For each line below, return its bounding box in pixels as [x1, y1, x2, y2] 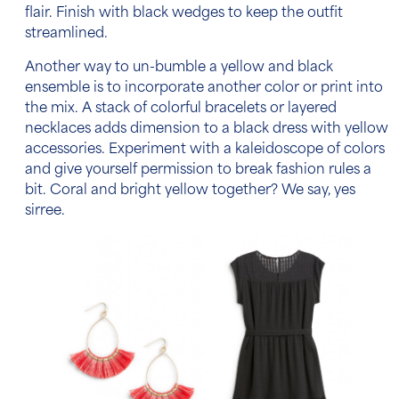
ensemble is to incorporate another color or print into [25, 81, 383, 95]
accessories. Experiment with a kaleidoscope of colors [25, 142, 385, 157]
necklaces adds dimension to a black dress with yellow [25, 122, 388, 136]
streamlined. [25, 27, 111, 41]
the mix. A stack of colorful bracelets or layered [25, 102, 337, 116]
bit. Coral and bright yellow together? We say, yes [25, 183, 355, 198]
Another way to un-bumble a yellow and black [25, 61, 333, 75]
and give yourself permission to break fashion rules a [25, 163, 371, 177]
